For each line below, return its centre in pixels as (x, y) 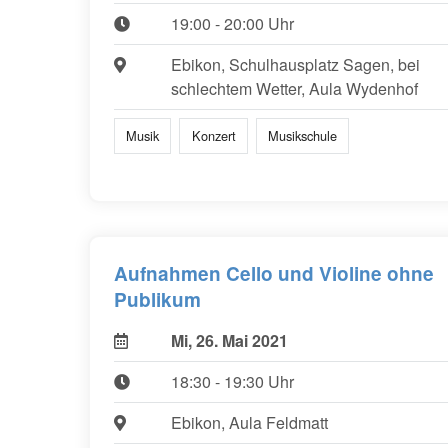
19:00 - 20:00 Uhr (232, 24)
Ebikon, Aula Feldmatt (249, 423)
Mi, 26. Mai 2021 (229, 341)
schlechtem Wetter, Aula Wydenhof (294, 89)
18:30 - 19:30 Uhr (232, 382)
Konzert (213, 136)
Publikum (157, 300)
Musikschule (302, 136)
